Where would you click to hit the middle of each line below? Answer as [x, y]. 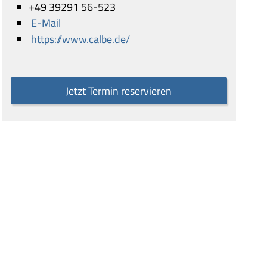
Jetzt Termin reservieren [119, 91]
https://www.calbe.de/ [81, 39]
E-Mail [46, 23]
